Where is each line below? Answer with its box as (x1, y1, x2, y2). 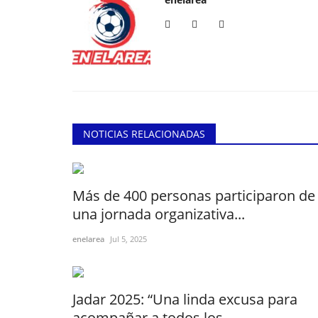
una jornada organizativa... (72, 204, 245, 224)
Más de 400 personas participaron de (72, 185, 315, 205)
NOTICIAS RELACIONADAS (83, 126, 205, 141)
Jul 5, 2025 (110, 233, 147, 244)
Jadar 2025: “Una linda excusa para (72, 289, 297, 309)
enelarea (72, 233, 104, 244)
